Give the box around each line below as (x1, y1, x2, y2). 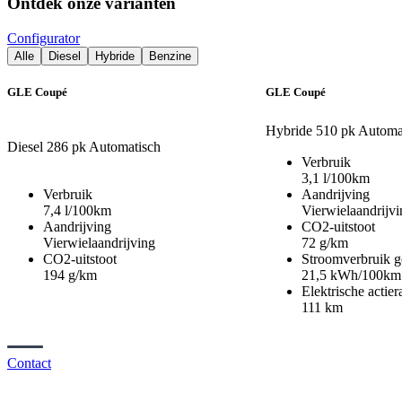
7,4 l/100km (43, 202, 111, 218)
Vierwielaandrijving (43, 234, 155, 250)
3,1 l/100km (301, 170, 370, 186)
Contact (7, 354, 51, 371)
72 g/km (301, 234, 348, 250)
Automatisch (86, 138, 161, 154)
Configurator (7, 30, 80, 46)
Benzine (149, 48, 191, 63)
